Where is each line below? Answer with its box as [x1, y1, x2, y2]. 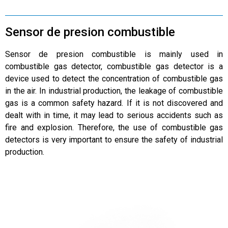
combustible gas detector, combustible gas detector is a [5, 61, 223, 71]
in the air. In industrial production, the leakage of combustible [5, 85, 223, 96]
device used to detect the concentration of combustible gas [5, 73, 223, 83]
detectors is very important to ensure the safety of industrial [5, 134, 223, 145]
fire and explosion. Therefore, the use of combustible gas [5, 122, 223, 132]
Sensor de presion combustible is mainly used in [5, 49, 223, 59]
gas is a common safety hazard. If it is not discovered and [5, 98, 223, 108]
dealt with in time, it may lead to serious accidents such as [5, 110, 223, 120]
